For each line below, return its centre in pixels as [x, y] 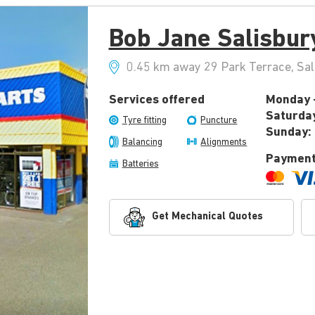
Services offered [156, 101]
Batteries [140, 165]
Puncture [219, 121]
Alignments [224, 143]
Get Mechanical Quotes [207, 217]
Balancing [142, 143]
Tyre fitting [144, 121]
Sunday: [289, 133]
